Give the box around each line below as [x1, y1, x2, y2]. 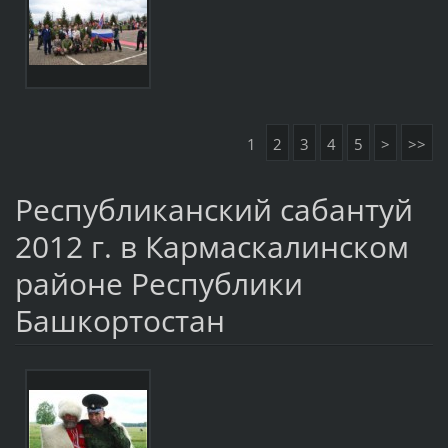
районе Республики [14, 262, 303, 304]
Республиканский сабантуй [14, 188, 413, 230]
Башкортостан [14, 299, 225, 341]
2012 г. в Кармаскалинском [14, 225, 409, 267]
